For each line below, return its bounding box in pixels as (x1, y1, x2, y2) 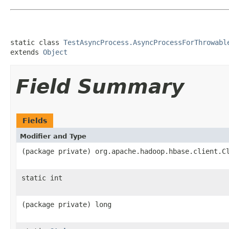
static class (10, 38, 63, 47)
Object (43, 48, 67, 56)
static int (21, 173, 62, 182)
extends (10, 48, 43, 56)
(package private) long (21, 200, 111, 209)
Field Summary (16, 75, 184, 98)
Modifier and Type (20, 132, 86, 140)
